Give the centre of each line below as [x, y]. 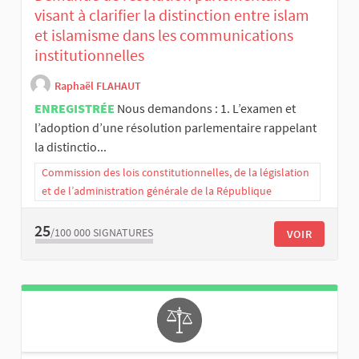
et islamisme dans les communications [164, 35]
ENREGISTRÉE [75, 109]
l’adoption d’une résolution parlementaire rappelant [175, 128]
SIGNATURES [123, 232]
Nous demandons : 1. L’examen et [206, 109]
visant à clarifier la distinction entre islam [172, 15]
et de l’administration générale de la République [157, 191]
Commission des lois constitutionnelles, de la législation [175, 173]
